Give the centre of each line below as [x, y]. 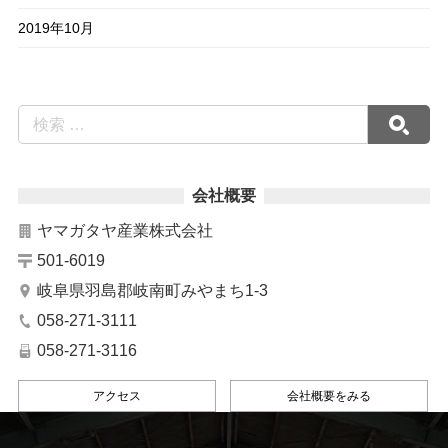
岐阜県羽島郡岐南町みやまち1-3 [152, 291]
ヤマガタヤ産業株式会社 [124, 231]
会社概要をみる [328, 396]
